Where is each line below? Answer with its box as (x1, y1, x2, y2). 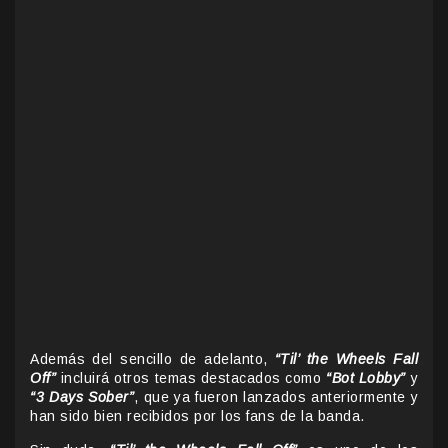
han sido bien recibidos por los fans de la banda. (30, 407, 365, 424)
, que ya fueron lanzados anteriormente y (134, 388, 418, 405)
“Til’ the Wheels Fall (274, 350, 418, 367)
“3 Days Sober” (30, 388, 134, 405)
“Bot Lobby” (326, 369, 406, 386)
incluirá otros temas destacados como (56, 369, 327, 386)
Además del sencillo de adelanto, (30, 350, 275, 367)
